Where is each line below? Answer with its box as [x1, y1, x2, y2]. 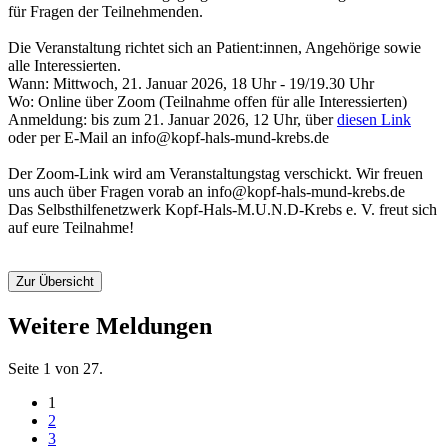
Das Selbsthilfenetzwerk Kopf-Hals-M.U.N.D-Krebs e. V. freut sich [8, 200, 437, 218]
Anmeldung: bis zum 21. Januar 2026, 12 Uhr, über [8, 110, 337, 128]
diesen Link [337, 110, 411, 128]
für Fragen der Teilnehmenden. [8, 2, 203, 20]
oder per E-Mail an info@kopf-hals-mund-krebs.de [8, 128, 329, 146]
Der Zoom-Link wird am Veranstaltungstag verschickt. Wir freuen [8, 164, 423, 182]
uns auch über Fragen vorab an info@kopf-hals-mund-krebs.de [8, 182, 405, 200]
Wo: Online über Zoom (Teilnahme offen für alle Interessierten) [8, 92, 407, 110]
